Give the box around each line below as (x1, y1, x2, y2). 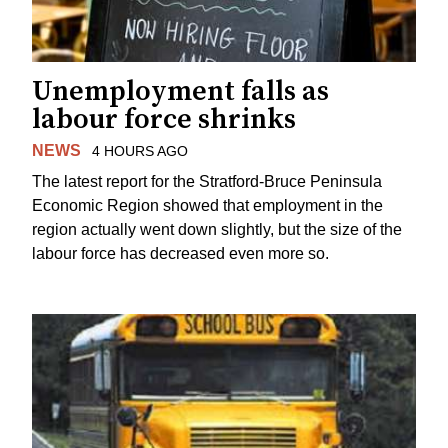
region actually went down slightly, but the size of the (32, 220, 402, 238)
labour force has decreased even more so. (32, 244, 329, 262)
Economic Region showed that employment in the (32, 196, 383, 214)
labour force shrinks (32, 102, 296, 138)
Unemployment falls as (32, 74, 329, 110)
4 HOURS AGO (91, 143, 188, 160)
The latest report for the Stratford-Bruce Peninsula (32, 172, 382, 190)
